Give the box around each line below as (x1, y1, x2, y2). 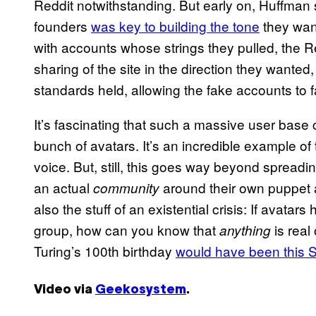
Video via (34, 284, 95, 297)
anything (219, 221, 271, 240)
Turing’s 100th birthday (34, 241, 176, 261)
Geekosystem (95, 284, 186, 297)
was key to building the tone (91, 16, 260, 36)
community (93, 178, 159, 197)
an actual (34, 178, 93, 197)
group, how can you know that (34, 220, 219, 240)
